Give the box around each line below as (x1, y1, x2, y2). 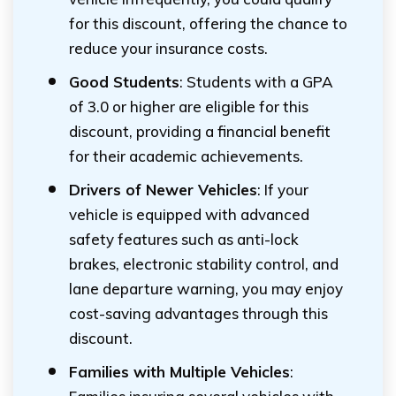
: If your (257, 180, 308, 200)
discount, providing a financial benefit (69, 122, 331, 141)
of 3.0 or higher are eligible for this (69, 97, 308, 117)
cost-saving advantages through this (69, 304, 328, 324)
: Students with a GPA (179, 72, 333, 92)
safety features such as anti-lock (69, 230, 299, 249)
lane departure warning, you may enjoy (69, 279, 343, 299)
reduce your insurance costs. (69, 39, 268, 58)
